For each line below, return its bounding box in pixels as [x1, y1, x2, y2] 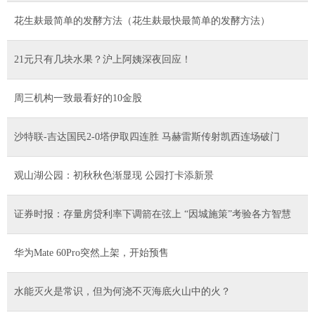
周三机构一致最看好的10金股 [14, 92, 142, 103]
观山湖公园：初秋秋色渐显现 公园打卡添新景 [14, 169, 214, 181]
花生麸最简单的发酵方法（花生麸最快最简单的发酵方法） [14, 15, 270, 26]
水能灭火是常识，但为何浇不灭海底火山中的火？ [14, 285, 231, 297]
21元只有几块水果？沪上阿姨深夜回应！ [14, 53, 191, 65]
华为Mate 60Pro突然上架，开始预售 [14, 247, 169, 258]
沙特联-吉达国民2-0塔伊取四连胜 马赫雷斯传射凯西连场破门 [14, 131, 280, 142]
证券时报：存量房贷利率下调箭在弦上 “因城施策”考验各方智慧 [14, 208, 291, 219]
